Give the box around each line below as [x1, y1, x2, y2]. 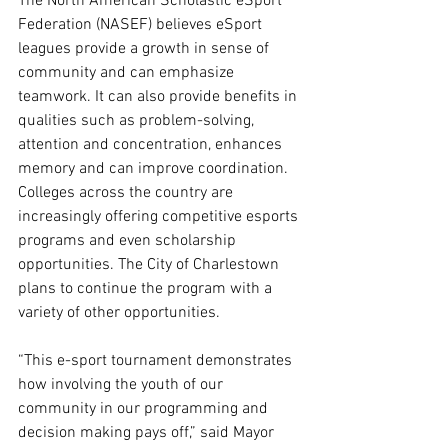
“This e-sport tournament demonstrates [18, 350, 296, 371]
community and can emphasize [18, 62, 238, 83]
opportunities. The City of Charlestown [18, 254, 283, 275]
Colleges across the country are [18, 182, 237, 203]
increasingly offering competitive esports [18, 206, 302, 227]
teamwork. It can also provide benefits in [18, 86, 301, 107]
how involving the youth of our [18, 374, 227, 395]
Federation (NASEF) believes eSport [18, 14, 266, 35]
